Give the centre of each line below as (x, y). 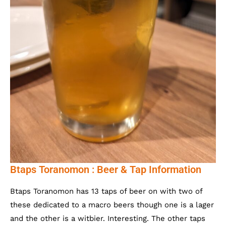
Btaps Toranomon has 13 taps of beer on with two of (106, 191)
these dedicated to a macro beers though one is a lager (112, 205)
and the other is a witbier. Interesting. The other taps (108, 219)
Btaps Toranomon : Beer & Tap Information (106, 170)
